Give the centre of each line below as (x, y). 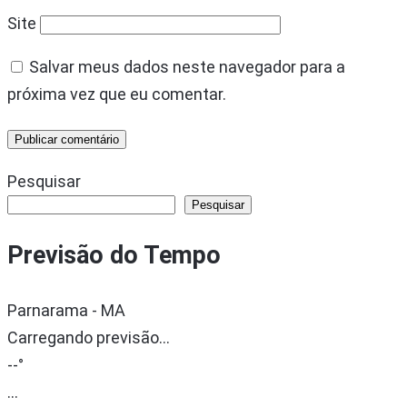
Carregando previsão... (89, 337)
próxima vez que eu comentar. (117, 94)
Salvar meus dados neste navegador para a (187, 66)
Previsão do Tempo (114, 256)
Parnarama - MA (66, 310)
